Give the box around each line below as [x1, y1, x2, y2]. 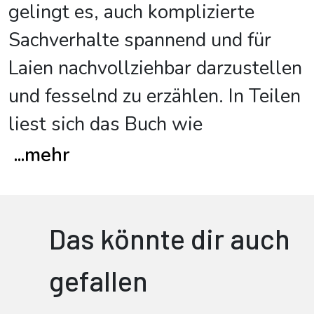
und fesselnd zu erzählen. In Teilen [8, 83, 301, 109]
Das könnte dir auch [49, 221, 290, 255]
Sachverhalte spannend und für [8, 27, 271, 53]
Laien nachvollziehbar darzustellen [8, 55, 302, 81]
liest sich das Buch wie [8, 111, 203, 137]
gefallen [49, 264, 148, 297]
